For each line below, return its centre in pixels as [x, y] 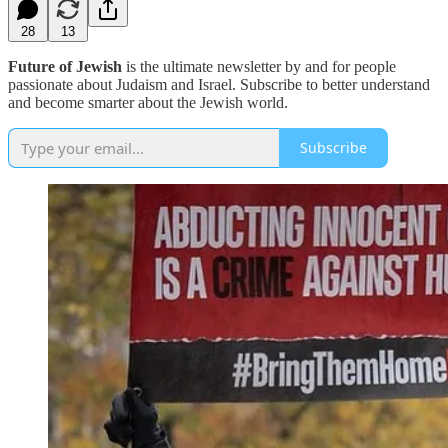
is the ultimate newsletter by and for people [259, 66]
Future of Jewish [65, 66]
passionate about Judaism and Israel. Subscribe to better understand [219, 84]
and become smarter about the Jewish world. [148, 102]
